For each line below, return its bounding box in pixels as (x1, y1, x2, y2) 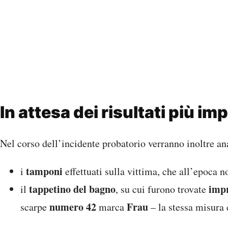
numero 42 (49, 199, 96, 215)
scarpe (20, 200, 49, 214)
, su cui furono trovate (116, 182, 209, 196)
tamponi (26, 164, 63, 179)
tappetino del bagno (29, 182, 116, 197)
